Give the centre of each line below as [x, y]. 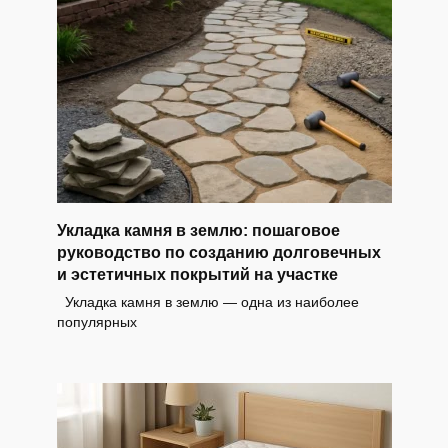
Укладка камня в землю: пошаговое [198, 230]
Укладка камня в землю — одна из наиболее [207, 301]
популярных [96, 321]
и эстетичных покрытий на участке [197, 274]
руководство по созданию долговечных [218, 252]
